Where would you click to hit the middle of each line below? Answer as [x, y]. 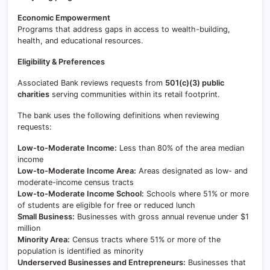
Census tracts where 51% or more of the [145, 240]
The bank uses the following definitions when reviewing [118, 115]
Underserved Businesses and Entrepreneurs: [102, 262]
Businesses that [216, 262]
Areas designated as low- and [192, 171]
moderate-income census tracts [76, 182]
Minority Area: [44, 240]
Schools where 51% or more [196, 194]
